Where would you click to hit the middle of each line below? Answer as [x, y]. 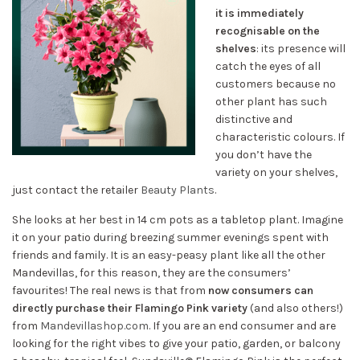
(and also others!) [295, 308]
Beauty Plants [178, 190]
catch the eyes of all [268, 66]
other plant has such [271, 102]
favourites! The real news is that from [110, 290]
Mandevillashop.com [94, 326]
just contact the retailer [76, 190]
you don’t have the [264, 155]
